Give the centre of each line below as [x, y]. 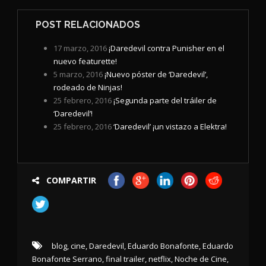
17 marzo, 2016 [80, 48]
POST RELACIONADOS [88, 25]
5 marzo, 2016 [78, 75]
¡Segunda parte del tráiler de [165, 101]
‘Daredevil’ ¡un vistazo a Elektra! [170, 127]
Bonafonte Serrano [67, 259]
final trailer [125, 259]
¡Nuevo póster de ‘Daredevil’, [156, 75]
